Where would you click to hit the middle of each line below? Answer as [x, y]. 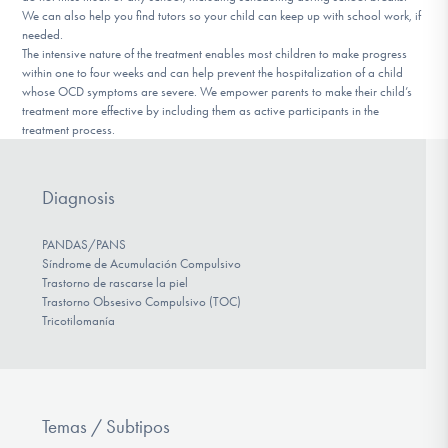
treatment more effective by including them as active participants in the [201, 111]
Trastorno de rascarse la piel [114, 283]
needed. [43, 35]
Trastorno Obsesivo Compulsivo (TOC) [141, 302]
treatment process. [69, 130]
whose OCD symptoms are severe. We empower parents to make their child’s [217, 92]
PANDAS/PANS [83, 245]
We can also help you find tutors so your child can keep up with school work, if [222, 16]
